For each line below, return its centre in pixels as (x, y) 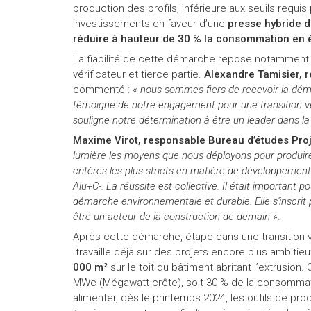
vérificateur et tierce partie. (138, 74)
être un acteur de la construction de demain (173, 216)
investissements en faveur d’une (150, 23)
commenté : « (106, 89)
